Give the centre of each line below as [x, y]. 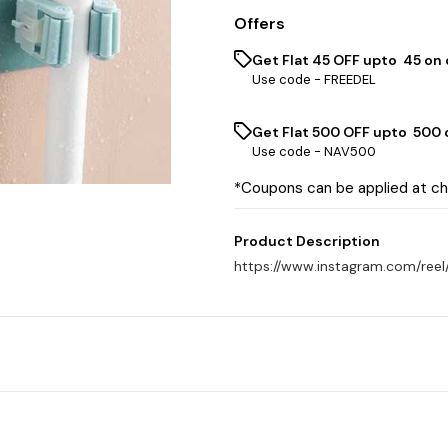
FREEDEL [350, 79]
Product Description [307, 241]
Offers [259, 23]
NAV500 [350, 151]
